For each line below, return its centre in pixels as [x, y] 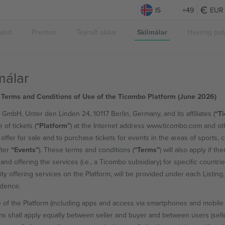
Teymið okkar [97, 32]
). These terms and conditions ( [86, 150]
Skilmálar [152, 32]
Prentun [44, 32]
